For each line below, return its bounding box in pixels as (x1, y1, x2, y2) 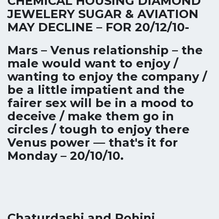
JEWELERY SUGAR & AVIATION (7, 7, 198, 21)
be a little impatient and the (7, 83, 185, 97)
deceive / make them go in (7, 109, 174, 123)
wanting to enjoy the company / (7, 69, 207, 84)
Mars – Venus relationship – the (7, 43, 203, 57)
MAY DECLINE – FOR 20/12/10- (7, 20, 189, 34)
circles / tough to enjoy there (7, 122, 190, 136)
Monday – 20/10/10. (7, 149, 127, 163)
